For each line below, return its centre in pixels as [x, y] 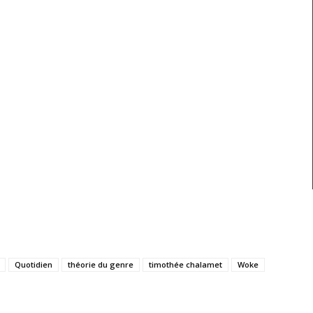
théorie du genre [101, 265]
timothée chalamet [185, 265]
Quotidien [34, 265]
